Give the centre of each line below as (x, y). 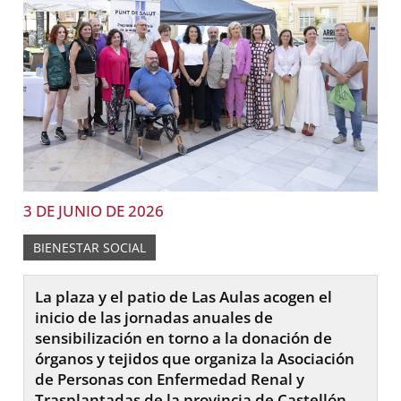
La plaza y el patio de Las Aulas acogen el (184, 296)
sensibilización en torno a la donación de (184, 337)
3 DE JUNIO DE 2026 (94, 210)
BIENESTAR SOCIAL (90, 247)
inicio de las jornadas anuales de (154, 317)
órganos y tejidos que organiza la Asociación (195, 358)
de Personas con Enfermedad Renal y (170, 379)
